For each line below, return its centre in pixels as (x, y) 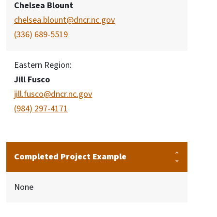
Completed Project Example (70, 157)
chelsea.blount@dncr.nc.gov (64, 20)
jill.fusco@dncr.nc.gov (53, 94)
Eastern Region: (43, 65)
